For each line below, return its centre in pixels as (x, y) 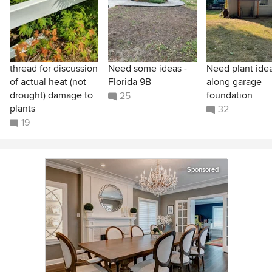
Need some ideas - (148, 68)
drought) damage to (51, 95)
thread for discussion (54, 68)
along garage (234, 82)
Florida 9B (130, 82)
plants (22, 108)
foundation (229, 95)
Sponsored (203, 169)
